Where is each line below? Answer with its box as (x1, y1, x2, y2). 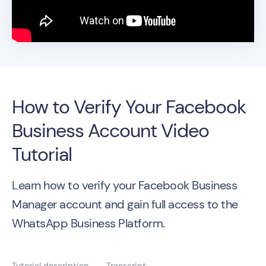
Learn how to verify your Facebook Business (12, 177, 237, 193)
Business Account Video (12, 118, 209, 143)
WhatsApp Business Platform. (12, 215, 165, 231)
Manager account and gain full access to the (12, 196, 238, 212)
